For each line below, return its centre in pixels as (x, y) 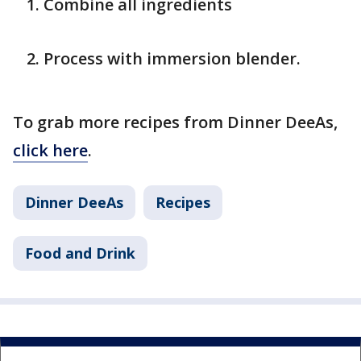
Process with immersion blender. (174, 58)
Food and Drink (80, 253)
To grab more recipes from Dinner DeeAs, (175, 122)
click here (50, 150)
